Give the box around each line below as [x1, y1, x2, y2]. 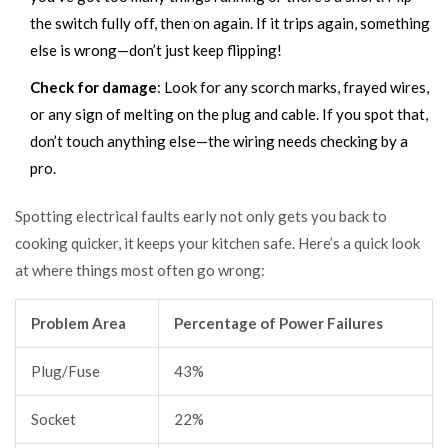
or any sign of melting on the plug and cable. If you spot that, [30, 104, 428, 123]
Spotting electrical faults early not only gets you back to [15, 206, 387, 225]
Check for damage [30, 77, 157, 96]
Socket [31, 409, 76, 428]
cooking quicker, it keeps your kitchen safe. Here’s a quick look [15, 233, 420, 252]
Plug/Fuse [31, 361, 100, 380]
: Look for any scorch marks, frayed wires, [157, 77, 429, 96]
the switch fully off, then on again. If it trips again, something [30, 13, 430, 32]
